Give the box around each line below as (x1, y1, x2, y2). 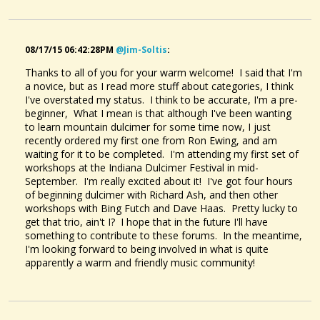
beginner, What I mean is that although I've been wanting (25, 106, 291, 120)
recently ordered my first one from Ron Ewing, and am (25, 133, 277, 147)
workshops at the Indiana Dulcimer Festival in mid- (25, 160, 259, 174)
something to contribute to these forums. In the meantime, (25, 228, 302, 242)
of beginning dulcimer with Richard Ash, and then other (25, 187, 278, 201)
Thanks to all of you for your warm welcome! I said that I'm (25, 65, 302, 79)
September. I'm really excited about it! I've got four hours (25, 174, 293, 188)
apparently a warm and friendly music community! (25, 255, 255, 269)
